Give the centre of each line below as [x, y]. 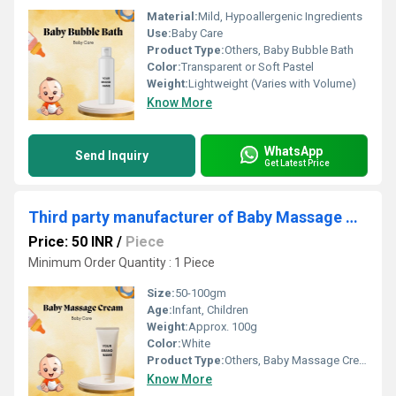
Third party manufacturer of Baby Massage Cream [352, 217]
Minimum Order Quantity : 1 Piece [122, 263]
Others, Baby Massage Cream [292, 360]
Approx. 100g [223, 327]
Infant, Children [210, 310]
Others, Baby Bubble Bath [289, 50]
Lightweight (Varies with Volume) [272, 84]
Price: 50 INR [71, 242]
